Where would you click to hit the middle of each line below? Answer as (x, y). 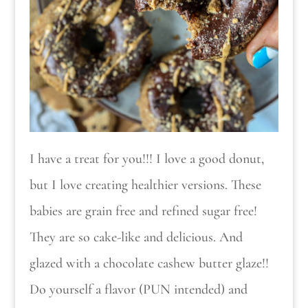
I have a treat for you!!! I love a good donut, (146, 158)
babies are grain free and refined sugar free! (143, 211)
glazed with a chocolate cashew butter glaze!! (149, 263)
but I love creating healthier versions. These (145, 185)
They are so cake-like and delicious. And (136, 237)
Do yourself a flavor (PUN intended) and (138, 289)
